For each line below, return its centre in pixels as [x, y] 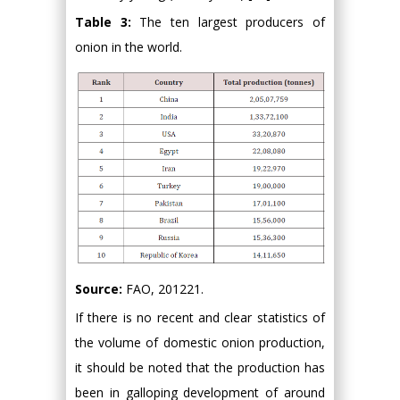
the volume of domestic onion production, [200, 343]
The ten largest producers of [233, 21]
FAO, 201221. [163, 289]
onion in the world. [129, 46]
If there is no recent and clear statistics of [200, 318]
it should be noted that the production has [200, 368]
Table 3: [108, 21]
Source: [99, 289]
